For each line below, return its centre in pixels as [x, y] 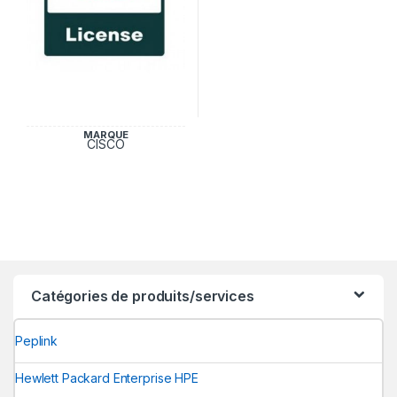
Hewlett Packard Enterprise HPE [107, 378]
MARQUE [106, 134]
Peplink [37, 341]
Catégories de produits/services [143, 296]
